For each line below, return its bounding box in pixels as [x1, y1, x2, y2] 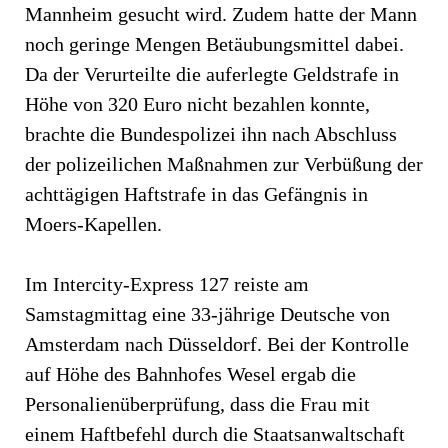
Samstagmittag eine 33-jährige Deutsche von [25, 302, 390, 325]
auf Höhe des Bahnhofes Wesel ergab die [25, 362, 356, 385]
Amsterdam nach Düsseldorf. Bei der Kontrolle [25, 332, 409, 355]
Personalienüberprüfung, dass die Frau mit [25, 392, 370, 415]
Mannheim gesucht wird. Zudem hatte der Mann [25, 2, 417, 25]
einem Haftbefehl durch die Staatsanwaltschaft [25, 422, 405, 445]
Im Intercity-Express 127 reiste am [25, 272, 309, 295]
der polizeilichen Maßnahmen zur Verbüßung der [25, 152, 423, 175]
